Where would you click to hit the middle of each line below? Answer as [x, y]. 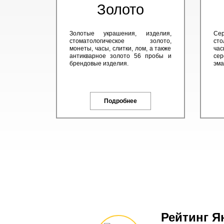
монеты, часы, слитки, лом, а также [120, 48]
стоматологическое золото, [120, 41]
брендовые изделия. [99, 63]
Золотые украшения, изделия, [120, 33]
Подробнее [120, 101]
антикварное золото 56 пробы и [120, 56]
